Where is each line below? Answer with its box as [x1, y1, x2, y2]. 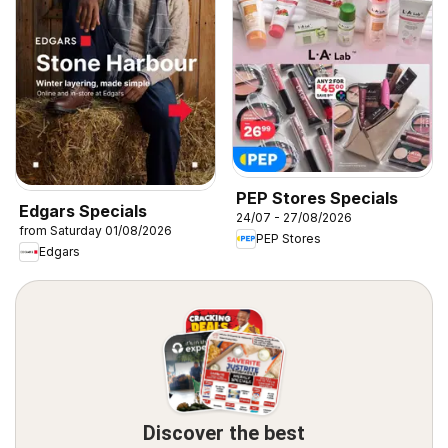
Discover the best [143, 420, 305, 445]
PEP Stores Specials [236, 187, 398, 208]
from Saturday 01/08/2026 [19, 222, 172, 238]
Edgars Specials [19, 200, 147, 221]
